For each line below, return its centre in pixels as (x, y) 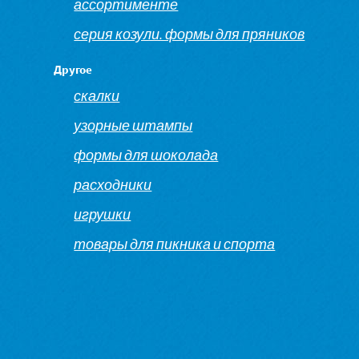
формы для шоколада (146, 155)
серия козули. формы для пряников (190, 34)
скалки (97, 95)
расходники (113, 184)
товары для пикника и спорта (175, 244)
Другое (73, 69)
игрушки (103, 214)
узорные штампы (133, 125)
